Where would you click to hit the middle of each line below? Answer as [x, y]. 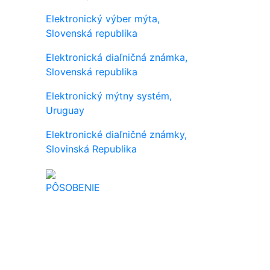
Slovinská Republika [91, 149]
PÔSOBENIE [73, 187]
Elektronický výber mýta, [103, 19]
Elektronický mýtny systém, [109, 96]
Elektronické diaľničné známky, [116, 134]
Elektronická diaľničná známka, [117, 57]
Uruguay [65, 110]
